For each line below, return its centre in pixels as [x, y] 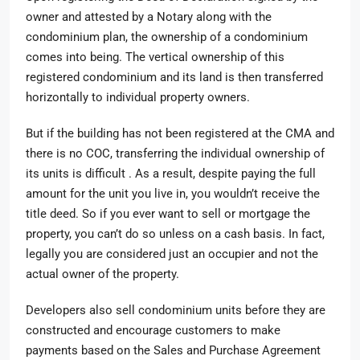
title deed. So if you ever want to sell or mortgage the [168, 214]
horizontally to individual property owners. [139, 97]
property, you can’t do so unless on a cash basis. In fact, [175, 234]
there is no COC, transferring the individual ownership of [175, 153]
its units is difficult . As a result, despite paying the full [171, 174]
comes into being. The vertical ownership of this [155, 57]
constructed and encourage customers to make [153, 330]
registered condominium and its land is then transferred [174, 77]
